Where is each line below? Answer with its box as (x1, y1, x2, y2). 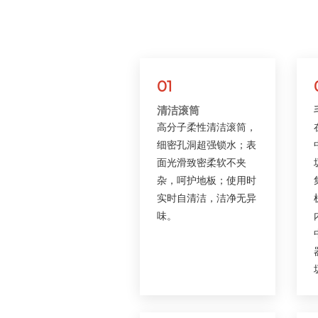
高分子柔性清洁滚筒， (157, 120, 256, 133)
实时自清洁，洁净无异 (157, 191, 256, 204)
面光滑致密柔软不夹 (157, 155, 246, 169)
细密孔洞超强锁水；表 (157, 138, 256, 151)
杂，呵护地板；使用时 (157, 173, 256, 187)
